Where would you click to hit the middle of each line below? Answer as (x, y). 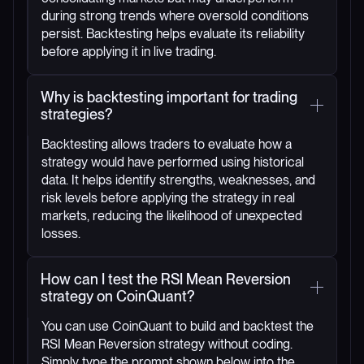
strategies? (77, 114)
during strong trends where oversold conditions (175, 15)
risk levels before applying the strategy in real (168, 197)
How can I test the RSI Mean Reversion (166, 279)
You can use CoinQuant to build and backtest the (178, 326)
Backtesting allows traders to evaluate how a (167, 144)
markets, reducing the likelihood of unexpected (172, 215)
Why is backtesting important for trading (169, 97)
